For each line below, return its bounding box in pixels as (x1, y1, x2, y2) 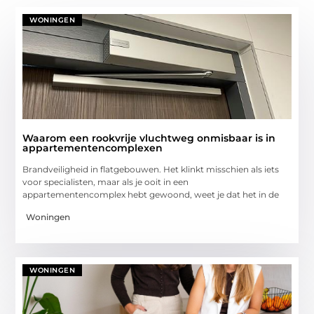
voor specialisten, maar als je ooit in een (22, 176, 189, 187)
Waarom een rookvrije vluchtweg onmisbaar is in (22, 131, 276, 144)
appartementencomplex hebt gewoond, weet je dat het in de (22, 189, 280, 200)
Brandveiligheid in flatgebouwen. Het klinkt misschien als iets (22, 163, 280, 175)
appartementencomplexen (22, 141, 163, 154)
